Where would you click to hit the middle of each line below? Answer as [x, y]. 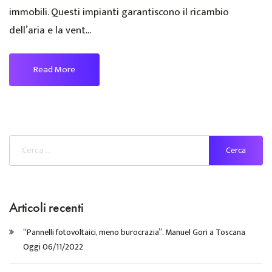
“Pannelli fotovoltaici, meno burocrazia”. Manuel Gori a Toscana [134, 232]
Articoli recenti [46, 207]
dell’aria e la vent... [50, 30]
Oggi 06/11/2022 [53, 246]
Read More [54, 69]
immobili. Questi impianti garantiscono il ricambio [119, 12]
